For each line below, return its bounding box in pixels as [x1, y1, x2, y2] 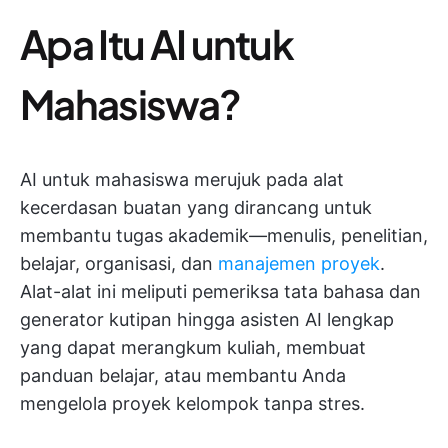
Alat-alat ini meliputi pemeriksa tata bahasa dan [20, 281, 421, 302]
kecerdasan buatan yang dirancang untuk [20, 197, 372, 218]
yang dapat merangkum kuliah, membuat [20, 337, 366, 358]
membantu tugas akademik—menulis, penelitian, [20, 225, 428, 246]
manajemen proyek [218, 253, 380, 274]
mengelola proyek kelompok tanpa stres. [20, 393, 365, 414]
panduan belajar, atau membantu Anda [20, 365, 346, 386]
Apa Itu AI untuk [20, 18, 294, 69]
